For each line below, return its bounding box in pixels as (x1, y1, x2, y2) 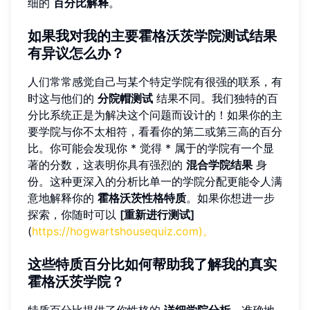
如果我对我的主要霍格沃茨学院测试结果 (28, 26, 277, 46)
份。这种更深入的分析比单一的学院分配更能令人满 (28, 174, 282, 188)
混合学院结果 (186, 157, 253, 172)
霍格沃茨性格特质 (98, 190, 186, 205)
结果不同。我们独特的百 (153, 91, 278, 105)
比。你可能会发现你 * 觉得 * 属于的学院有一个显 (28, 140, 274, 155)
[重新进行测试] (120, 207, 194, 221)
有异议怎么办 (28, 44, 111, 63)
